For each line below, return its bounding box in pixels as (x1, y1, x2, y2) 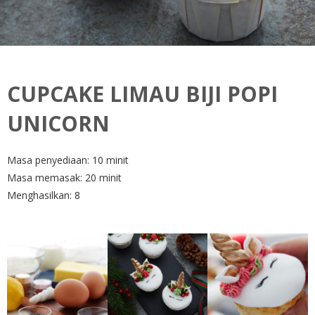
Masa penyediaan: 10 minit (7, 153, 129, 167)
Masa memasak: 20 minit (7, 171, 122, 184)
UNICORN (7, 109, 110, 138)
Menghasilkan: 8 (7, 188, 80, 202)
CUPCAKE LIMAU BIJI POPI (7, 79, 278, 108)
